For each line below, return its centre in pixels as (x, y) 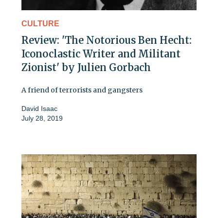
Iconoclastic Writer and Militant (101, 54)
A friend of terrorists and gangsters (82, 90)
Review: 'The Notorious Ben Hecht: (107, 40)
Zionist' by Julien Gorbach (86, 68)
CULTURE (40, 24)
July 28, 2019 (42, 118)
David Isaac (39, 109)
